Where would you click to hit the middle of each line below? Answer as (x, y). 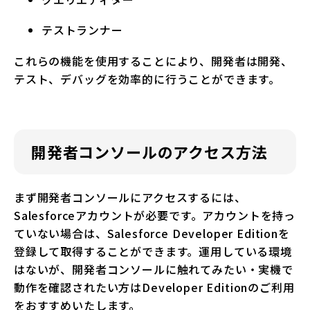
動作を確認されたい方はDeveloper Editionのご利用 (154, 288)
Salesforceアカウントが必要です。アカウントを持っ (155, 216)
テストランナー (82, 30)
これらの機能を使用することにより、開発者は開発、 (153, 61)
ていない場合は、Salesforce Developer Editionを (152, 234)
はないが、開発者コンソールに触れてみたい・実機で (154, 270)
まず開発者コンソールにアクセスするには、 (130, 198)
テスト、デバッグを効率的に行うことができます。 (147, 79)
